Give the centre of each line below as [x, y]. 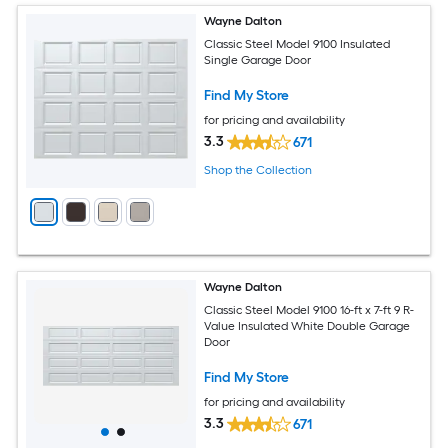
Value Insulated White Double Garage [307, 325]
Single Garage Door [258, 59]
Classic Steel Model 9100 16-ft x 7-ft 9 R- [309, 309]
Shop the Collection [258, 170]
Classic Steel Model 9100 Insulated [297, 43]
